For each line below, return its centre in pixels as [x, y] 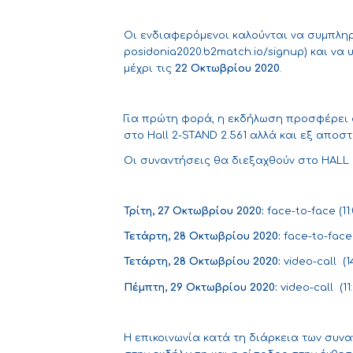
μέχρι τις [149, 69]
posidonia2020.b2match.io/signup [214, 52]
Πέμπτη [144, 287]
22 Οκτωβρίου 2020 [227, 69]
